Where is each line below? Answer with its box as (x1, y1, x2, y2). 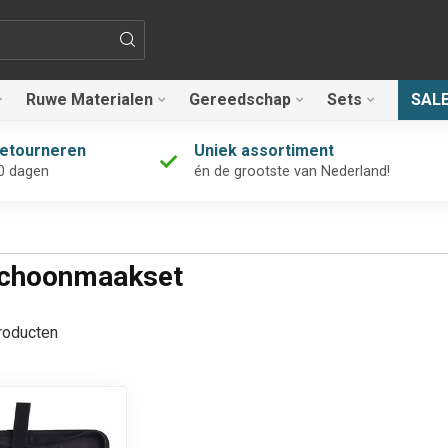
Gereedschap (189, 90, 291, 109)
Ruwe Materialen (26, 90, 153, 109)
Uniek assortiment (193, 141, 334, 160)
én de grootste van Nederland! (193, 163, 390, 180)
